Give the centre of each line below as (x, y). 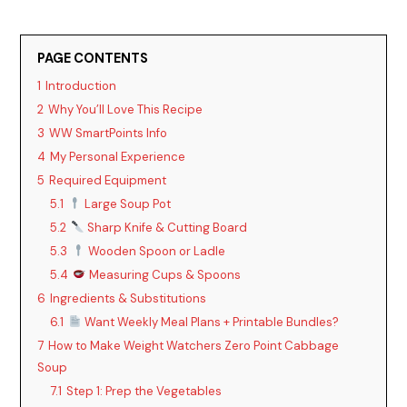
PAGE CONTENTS (93, 58)
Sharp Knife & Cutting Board (166, 227)
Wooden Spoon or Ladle (156, 251)
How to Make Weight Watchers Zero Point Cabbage (194, 345)
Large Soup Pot (127, 203)
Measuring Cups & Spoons (164, 274)
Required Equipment (108, 180)
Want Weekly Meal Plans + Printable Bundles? (211, 322)
